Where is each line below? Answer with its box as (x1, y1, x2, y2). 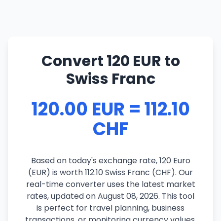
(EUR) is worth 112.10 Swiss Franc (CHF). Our (28, 167, 193, 178)
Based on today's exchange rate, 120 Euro (31, 155, 190, 166)
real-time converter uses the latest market (26, 179, 195, 190)
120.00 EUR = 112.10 (31, 97, 190, 122)
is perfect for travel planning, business (37, 202, 184, 214)
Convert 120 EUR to (41, 51, 180, 72)
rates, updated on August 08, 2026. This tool (27, 190, 194, 202)
